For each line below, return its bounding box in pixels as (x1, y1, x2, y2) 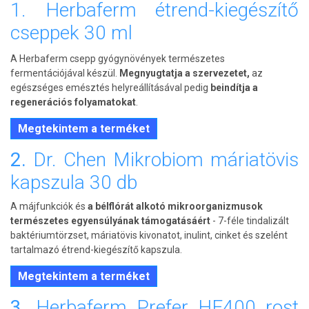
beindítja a (210, 82, 258, 94)
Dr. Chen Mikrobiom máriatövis (33, 148, 299, 172)
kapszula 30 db (10, 171, 137, 195)
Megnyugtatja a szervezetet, (119, 68, 250, 79)
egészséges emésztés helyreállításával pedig (10, 82, 210, 94)
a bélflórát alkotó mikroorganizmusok (88, 201, 263, 212)
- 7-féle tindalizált (210, 215, 289, 227)
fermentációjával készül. (10, 68, 119, 79)
